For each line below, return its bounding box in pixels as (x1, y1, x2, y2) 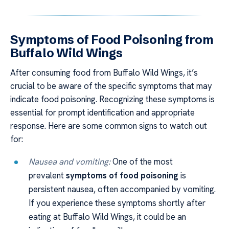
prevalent (29, 170, 66, 181)
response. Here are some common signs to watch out (10, 120, 207, 131)
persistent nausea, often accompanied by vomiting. (29, 184, 216, 195)
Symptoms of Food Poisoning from (10, 32, 214, 47)
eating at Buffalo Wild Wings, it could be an (29, 211, 187, 223)
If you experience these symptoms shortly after (29, 197, 206, 209)
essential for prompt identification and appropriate (10, 106, 195, 118)
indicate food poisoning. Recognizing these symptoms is (10, 93, 215, 105)
